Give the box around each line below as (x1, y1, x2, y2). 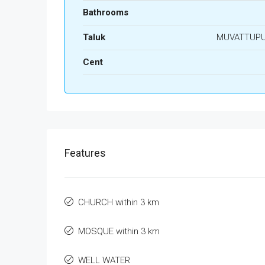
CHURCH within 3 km (78, 197, 159, 208)
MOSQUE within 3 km (78, 226, 160, 237)
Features (64, 147, 106, 159)
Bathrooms (83, 7, 128, 18)
